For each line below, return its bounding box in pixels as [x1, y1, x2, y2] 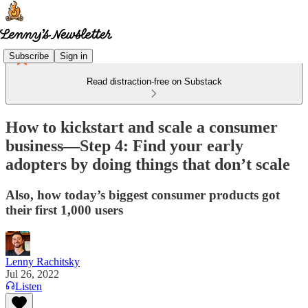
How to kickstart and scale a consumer [5, 118, 278, 136]
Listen [15, 280, 42, 292]
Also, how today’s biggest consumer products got [5, 187, 280, 202]
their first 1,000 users [5, 202, 123, 217]
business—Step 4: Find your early [5, 136, 243, 155]
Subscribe [9, 50, 49, 61]
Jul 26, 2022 [5, 267, 59, 280]
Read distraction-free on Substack [86, 76, 222, 87]
